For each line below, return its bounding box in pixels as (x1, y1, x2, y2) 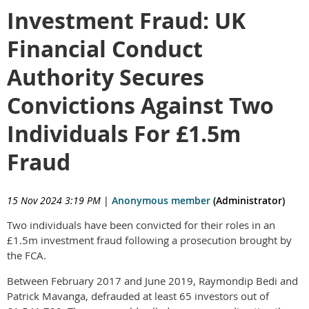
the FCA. (7, 248, 46, 262)
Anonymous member (112, 193, 210, 207)
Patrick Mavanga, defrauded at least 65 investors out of (7, 288, 269, 303)
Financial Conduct (7, 33, 203, 64)
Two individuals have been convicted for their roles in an (7, 217, 275, 232)
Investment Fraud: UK (7, 5, 246, 36)
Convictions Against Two (7, 90, 274, 121)
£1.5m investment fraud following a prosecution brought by (7, 232, 292, 247)
